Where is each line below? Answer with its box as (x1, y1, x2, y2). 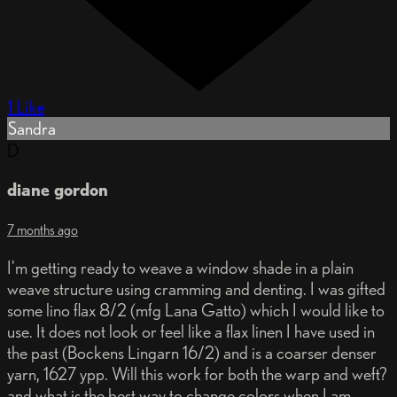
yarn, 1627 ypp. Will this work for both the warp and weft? (7, 363, 387, 385)
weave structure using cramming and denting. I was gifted (7, 278, 385, 300)
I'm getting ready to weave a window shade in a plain (7, 257, 354, 279)
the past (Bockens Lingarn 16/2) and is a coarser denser (7, 342, 377, 364)
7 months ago (7, 222, 78, 239)
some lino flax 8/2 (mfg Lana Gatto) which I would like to (7, 300, 385, 322)
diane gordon (7, 179, 108, 201)
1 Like (7, 96, 44, 118)
